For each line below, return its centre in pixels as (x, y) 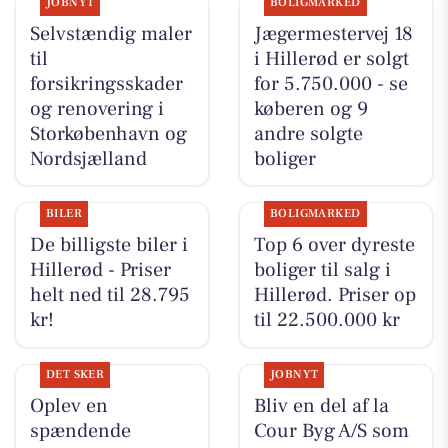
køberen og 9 (310, 108)
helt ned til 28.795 (109, 295)
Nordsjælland (88, 158)
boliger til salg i (322, 270)
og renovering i (96, 108)
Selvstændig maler (110, 33)
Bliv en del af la (321, 406)
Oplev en (68, 406)
